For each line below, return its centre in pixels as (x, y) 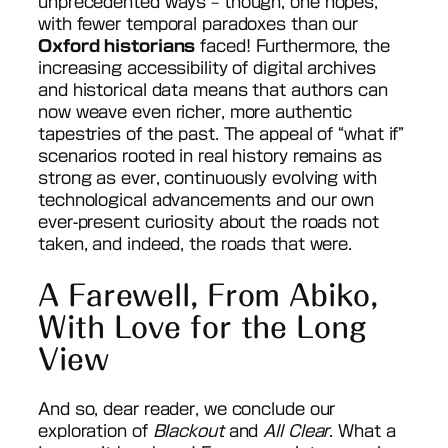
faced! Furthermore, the (292, 45)
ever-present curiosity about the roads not (208, 221)
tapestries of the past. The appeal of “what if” (221, 133)
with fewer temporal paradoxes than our (198, 23)
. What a (362, 431)
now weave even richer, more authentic (195, 111)
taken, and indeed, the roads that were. (195, 243)
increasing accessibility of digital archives (207, 67)
